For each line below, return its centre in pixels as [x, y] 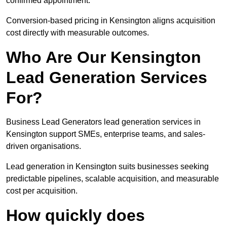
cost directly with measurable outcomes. [78, 33]
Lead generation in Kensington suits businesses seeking [107, 167]
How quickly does [75, 216]
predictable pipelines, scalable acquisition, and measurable [112, 179]
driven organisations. [44, 146]
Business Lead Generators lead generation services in [103, 122]
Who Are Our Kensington [104, 58]
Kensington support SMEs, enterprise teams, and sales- [106, 134]
